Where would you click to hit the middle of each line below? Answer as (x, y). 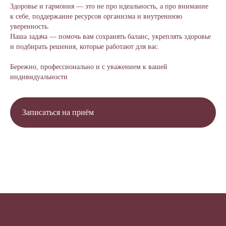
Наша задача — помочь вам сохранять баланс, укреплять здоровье (110, 37)
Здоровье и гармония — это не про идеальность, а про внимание (109, 6)
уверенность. (30, 26)
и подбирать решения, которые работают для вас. (85, 47)
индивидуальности (39, 77)
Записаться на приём (58, 112)
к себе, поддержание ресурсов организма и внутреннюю (96, 16)
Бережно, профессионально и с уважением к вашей (89, 67)
